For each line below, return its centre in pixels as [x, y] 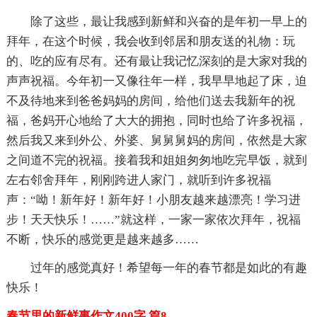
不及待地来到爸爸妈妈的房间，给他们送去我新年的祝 [150, 100]
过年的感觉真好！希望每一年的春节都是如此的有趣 [168, 267]
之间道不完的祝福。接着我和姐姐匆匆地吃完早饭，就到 [156, 160]
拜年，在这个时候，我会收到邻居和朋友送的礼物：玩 [150, 41]
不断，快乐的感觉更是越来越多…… [102, 239]
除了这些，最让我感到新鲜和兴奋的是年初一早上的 [168, 21]
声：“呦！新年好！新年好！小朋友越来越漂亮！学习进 [153, 200]
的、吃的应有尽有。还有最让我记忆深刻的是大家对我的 [156, 61]
